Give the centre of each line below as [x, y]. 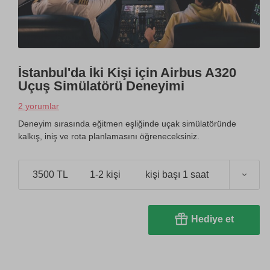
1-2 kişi [105, 175]
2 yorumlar [39, 106]
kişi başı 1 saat [177, 175]
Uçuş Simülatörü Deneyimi [101, 86]
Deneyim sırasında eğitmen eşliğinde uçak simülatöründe [127, 123]
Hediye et [212, 219]
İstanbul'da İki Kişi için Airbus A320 [127, 72]
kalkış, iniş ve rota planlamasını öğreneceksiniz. [109, 136]
